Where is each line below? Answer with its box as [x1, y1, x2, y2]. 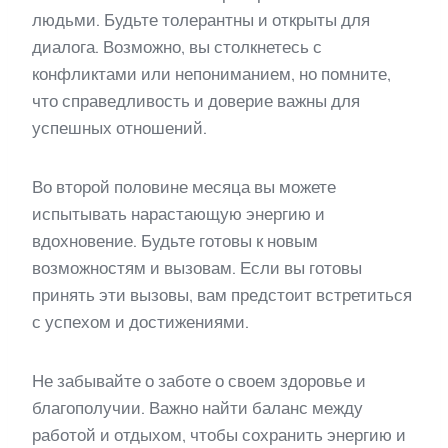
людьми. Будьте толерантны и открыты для [32, 10, 370, 30]
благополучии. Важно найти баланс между [32, 398, 363, 418]
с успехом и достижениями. [32, 312, 249, 332]
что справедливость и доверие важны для [32, 91, 360, 111]
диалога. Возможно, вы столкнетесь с [32, 37, 322, 57]
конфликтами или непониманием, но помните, [32, 64, 391, 84]
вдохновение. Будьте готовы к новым [32, 231, 318, 251]
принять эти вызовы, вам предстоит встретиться [32, 285, 412, 305]
